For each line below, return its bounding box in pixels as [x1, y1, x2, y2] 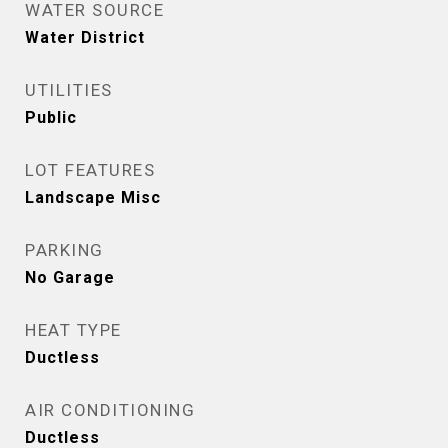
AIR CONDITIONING [25, 400, 195, 420]
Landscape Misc [25, 188, 161, 207]
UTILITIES [25, 80, 113, 100]
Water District [25, 28, 145, 47]
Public [25, 108, 77, 127]
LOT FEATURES [25, 160, 155, 180]
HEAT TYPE [25, 320, 122, 340]
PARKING [25, 240, 104, 260]
